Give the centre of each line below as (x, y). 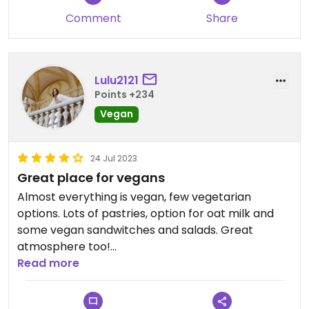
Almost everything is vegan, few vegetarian (134, 197)
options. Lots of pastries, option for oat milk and (146, 214)
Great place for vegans (91, 178)
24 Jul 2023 (114, 159)
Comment (93, 19)
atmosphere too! (64, 247)
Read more (48, 263)
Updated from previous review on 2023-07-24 (142, 280)
